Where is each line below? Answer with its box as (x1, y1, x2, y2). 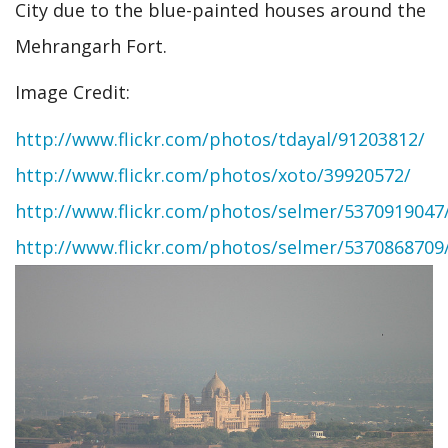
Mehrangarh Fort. (15, 33, 167, 58)
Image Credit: (15, 80, 130, 104)
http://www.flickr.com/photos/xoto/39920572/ (15, 162, 411, 187)
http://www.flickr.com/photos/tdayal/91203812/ (15, 126, 425, 151)
